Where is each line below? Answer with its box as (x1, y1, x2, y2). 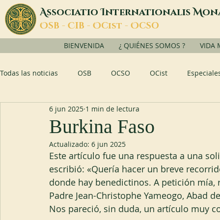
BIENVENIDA (64, 41, 104, 50)
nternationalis (105, 6, 193, 19)
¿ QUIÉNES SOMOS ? (119, 41, 185, 50)
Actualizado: (49, 139, 91, 149)
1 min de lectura (85, 104, 139, 113)
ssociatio (47, 6, 101, 19)
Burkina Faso (49, 115, 155, 137)
